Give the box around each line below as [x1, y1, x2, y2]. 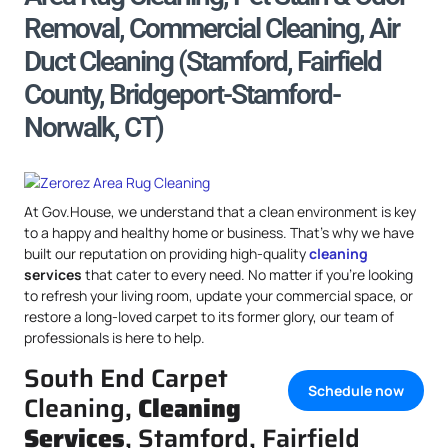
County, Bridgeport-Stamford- [24, 78, 340, 111]
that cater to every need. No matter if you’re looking [82, 265, 413, 284]
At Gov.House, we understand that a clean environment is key [24, 202, 416, 221]
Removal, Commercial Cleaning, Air [24, 12, 399, 45]
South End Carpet [24, 358, 228, 398]
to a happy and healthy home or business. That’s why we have [24, 223, 414, 242]
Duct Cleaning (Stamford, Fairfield [24, 45, 381, 78]
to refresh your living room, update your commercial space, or [24, 286, 413, 305]
